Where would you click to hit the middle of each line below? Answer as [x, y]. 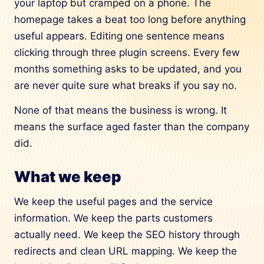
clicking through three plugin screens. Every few [127, 52]
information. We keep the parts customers [113, 218]
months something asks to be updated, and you [128, 69]
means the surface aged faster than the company [132, 127]
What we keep [68, 176]
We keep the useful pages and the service [113, 202]
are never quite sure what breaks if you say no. [126, 85]
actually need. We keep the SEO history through [127, 235]
